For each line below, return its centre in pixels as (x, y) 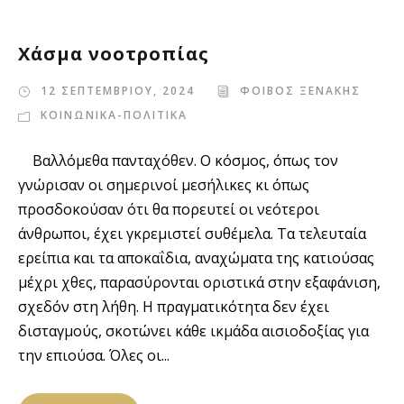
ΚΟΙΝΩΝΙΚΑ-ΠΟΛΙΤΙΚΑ (114, 115)
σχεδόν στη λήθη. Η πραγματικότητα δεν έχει (174, 307)
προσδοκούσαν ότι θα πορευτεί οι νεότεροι (169, 209)
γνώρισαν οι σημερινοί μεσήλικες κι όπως (164, 185)
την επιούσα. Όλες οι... (94, 355)
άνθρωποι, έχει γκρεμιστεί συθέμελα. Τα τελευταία (192, 234)
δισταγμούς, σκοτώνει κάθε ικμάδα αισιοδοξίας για (193, 331)
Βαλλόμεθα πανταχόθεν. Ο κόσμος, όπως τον (178, 161)
